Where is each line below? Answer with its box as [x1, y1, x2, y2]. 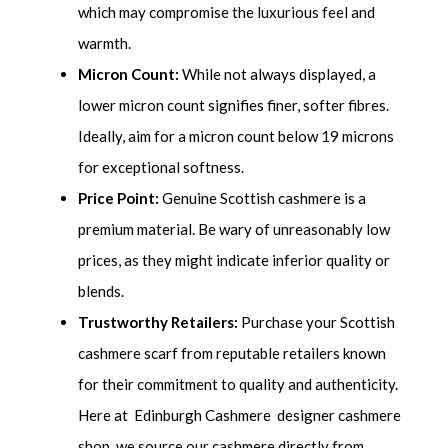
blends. [78, 282, 125, 301]
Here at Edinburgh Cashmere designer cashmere [78, 406, 402, 425]
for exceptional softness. [78, 158, 245, 177]
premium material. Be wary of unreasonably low [78, 220, 391, 239]
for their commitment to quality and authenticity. [78, 375, 399, 394]
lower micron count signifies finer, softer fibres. [78, 96, 390, 115]
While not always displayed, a [179, 65, 377, 84]
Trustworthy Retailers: [78, 313, 239, 332]
